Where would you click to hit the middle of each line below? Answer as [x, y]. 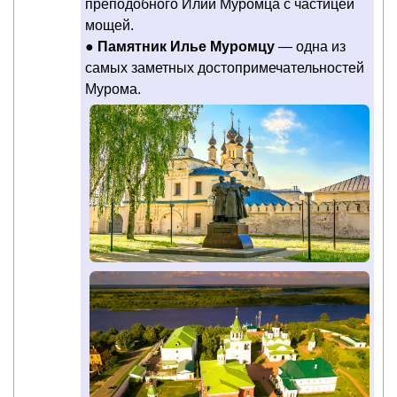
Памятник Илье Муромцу [186, 47]
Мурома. [113, 90]
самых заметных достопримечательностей [225, 68]
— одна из [310, 47]
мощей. [109, 26]
